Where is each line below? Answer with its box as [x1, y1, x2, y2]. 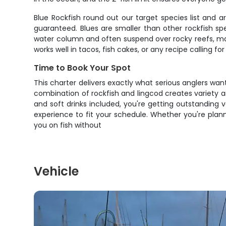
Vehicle [34, 163, 79, 180]
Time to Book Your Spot [34, 62, 131, 74]
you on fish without [34, 120, 102, 130]
